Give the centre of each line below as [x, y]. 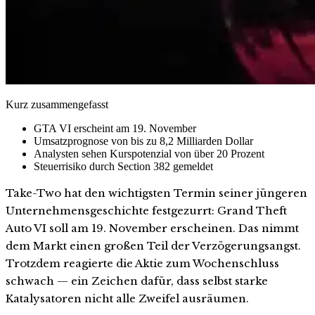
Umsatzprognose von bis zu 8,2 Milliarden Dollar [143, 141]
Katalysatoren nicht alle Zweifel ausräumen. [127, 298]
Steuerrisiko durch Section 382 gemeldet [123, 166]
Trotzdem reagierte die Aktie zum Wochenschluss [142, 263]
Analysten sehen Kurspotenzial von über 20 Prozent [149, 153]
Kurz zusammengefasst [57, 104]
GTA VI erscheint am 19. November [115, 128]
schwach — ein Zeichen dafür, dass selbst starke [137, 281]
